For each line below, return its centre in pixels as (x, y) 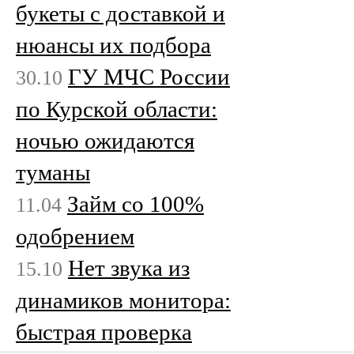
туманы (53, 172)
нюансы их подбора (113, 45)
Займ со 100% (136, 203)
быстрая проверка (104, 331)
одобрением (75, 236)
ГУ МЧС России (149, 76)
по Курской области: (117, 109)
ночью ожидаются (105, 140)
